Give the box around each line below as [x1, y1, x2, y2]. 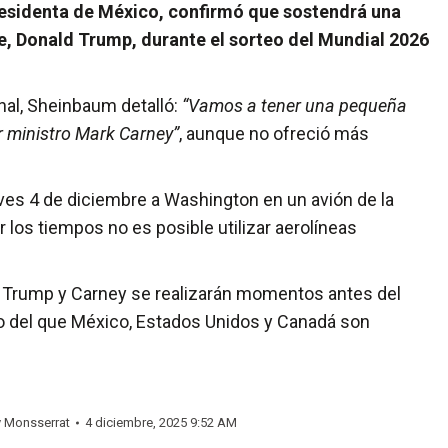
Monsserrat [4, 414, 70, 430]
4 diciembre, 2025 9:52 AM [85, 414, 237, 430]
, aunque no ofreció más [179, 122, 369, 144]
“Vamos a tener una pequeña [182, 94, 407, 116]
